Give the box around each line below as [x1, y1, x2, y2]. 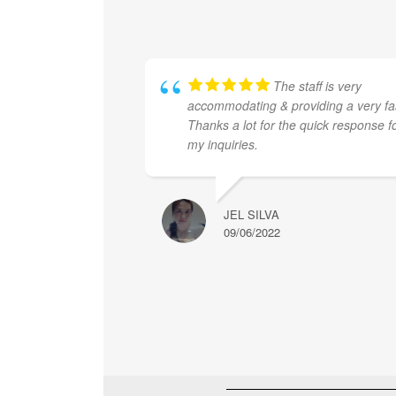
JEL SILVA [224, 206, 279, 223]
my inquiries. [187, 135, 258, 153]
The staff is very [273, 77, 362, 95]
